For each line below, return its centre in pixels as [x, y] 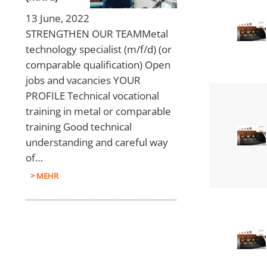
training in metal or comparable [98, 111]
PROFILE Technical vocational [92, 96]
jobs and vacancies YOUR [83, 80]
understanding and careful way [97, 142]
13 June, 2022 [57, 18]
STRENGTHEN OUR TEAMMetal [97, 34]
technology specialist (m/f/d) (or [98, 49]
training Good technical [78, 127]
